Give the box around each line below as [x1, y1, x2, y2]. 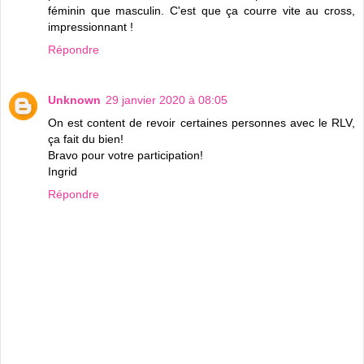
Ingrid [48, 164, 77, 178]
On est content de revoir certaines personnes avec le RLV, [48, 115, 355, 129]
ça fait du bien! [48, 132, 123, 145]
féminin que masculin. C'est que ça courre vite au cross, [48, 3, 355, 17]
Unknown [48, 93, 101, 106]
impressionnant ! [48, 19, 133, 33]
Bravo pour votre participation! [48, 148, 203, 162]
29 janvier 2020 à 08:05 [106, 93, 227, 106]
